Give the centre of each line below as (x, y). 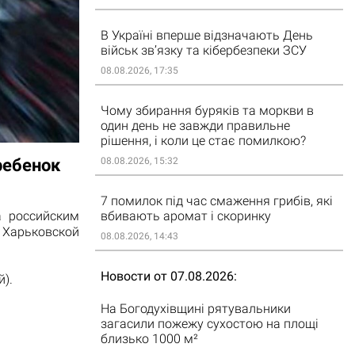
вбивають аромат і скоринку (185, 216)
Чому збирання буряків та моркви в (207, 111)
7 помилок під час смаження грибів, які (216, 201)
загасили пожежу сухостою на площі (209, 324)
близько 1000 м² (149, 339)
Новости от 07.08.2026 (167, 276)
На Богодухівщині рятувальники (195, 309)
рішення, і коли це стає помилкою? (203, 141)
